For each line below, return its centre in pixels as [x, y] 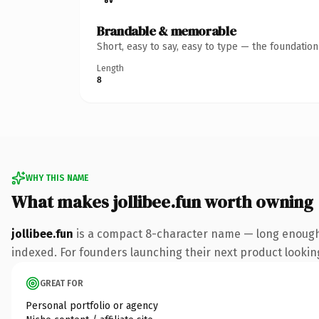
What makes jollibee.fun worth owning [162, 202]
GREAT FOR [62, 283]
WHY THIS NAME [57, 178]
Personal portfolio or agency [92, 305]
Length [110, 68]
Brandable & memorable [167, 31]
